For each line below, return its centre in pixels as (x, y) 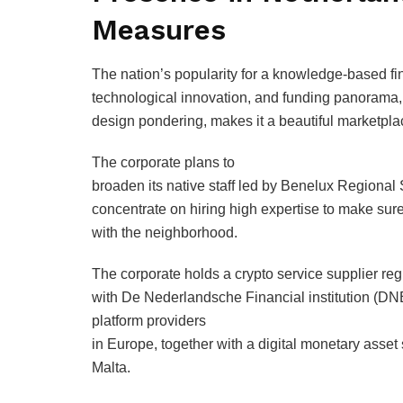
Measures (159, 30)
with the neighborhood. (165, 233)
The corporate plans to (163, 163)
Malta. (111, 368)
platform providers (149, 321)
